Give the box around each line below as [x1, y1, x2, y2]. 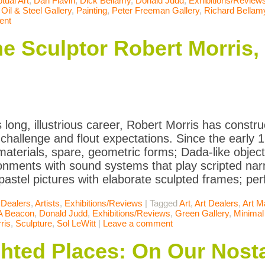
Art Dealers [195, 198, 238, 209]
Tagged [150, 198, 179, 209]
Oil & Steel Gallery [1, 5, 72, 16]
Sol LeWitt [57, 218, 96, 229]
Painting [76, 5, 107, 16]
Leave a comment [103, 218, 173, 229]
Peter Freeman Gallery [112, 5, 199, 16]
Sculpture [15, 218, 52, 229]
